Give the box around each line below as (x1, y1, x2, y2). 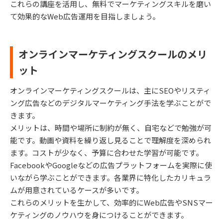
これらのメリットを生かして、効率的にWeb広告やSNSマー (10, 197, 213, 208)
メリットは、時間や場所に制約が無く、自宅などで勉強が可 (10, 122, 212, 133)
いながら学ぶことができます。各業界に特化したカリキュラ (10, 172, 211, 183)
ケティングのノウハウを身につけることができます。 (10, 210, 188, 221)
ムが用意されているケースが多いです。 (10, 185, 143, 196)
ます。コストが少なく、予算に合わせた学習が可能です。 (10, 147, 203, 158)
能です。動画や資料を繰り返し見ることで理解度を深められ (10, 135, 211, 146)
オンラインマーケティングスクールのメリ (18, 47, 207, 62)
